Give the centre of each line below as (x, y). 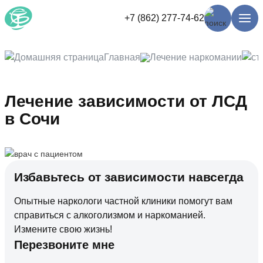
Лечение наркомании (196, 57)
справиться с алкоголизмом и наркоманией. (110, 215)
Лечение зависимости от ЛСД (126, 101)
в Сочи (32, 119)
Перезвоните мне (64, 245)
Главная (122, 57)
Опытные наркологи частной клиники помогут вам (123, 201)
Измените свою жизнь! (63, 230)
